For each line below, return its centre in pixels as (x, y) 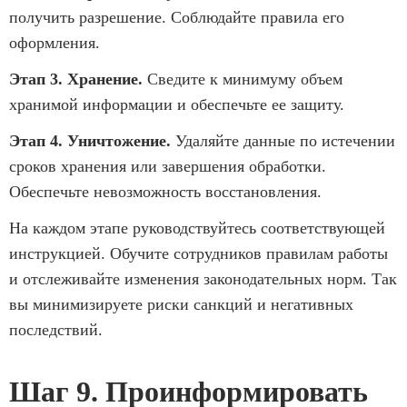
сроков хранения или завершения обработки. (168, 166)
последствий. (56, 329)
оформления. (55, 42)
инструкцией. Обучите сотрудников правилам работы (199, 253)
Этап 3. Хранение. (76, 79)
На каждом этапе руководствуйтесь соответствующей (197, 228)
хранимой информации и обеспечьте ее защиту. (177, 104)
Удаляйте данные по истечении (283, 140)
